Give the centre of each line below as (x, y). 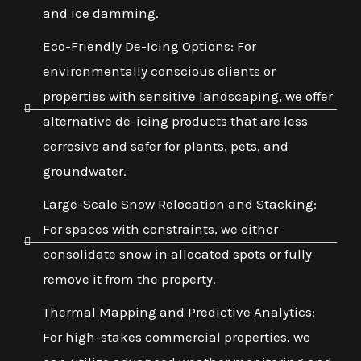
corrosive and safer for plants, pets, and (165, 146)
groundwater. (84, 171)
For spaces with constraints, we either (160, 229)
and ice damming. (100, 13)
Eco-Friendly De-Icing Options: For (149, 46)
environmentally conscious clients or (159, 71)
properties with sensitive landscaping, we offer (187, 96)
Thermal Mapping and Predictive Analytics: (178, 312)
